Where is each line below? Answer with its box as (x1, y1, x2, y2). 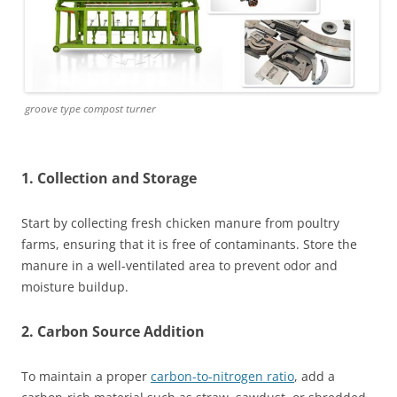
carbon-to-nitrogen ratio (151, 368, 294, 385)
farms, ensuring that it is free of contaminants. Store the (21, 236, 357, 253)
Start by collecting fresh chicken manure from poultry (21, 214, 339, 232)
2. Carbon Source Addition (21, 322, 205, 342)
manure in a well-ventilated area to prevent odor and (21, 257, 338, 275)
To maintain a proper (21, 368, 151, 385)
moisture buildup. (21, 278, 128, 296)
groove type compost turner (25, 101, 156, 117)
